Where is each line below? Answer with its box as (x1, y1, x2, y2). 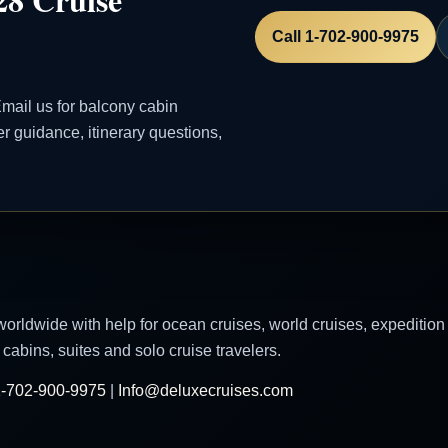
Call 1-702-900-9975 (272, 27, 420, 45)
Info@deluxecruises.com (117, 382, 293, 399)
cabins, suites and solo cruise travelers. (3, 342, 281, 360)
